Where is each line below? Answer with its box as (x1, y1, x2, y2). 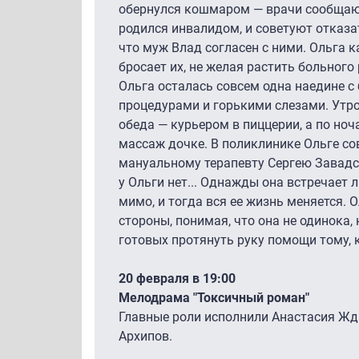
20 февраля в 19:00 (119, 271, 236, 287)
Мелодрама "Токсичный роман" (119, 290, 309, 306)
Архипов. (119, 329, 172, 345)
